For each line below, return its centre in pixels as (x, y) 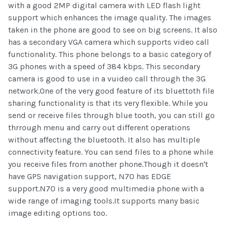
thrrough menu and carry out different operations (99, 128)
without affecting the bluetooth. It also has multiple (104, 140)
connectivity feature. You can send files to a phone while (111, 152)
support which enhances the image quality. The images (110, 18)
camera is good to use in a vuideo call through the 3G (107, 79)
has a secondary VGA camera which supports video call (109, 42)
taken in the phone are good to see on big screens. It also (113, 30)
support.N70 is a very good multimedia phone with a (106, 189)
